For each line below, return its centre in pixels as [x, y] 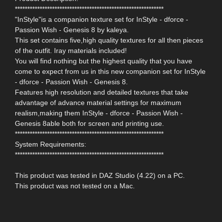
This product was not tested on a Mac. [75, 186]
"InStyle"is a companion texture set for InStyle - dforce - [102, 20]
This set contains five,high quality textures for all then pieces [109, 40]
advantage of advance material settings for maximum [98, 103]
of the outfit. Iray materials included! [71, 51]
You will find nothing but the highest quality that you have [104, 61]
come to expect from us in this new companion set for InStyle [110, 72]
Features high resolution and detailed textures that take [102, 92]
